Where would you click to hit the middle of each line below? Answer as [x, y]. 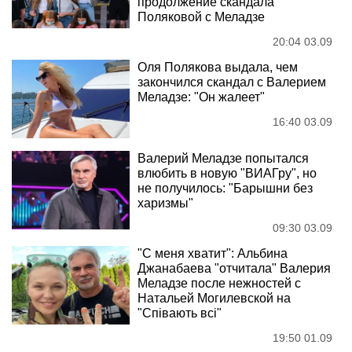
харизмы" [165, 203]
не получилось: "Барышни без [225, 188]
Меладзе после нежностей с [219, 283]
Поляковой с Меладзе [201, 17]
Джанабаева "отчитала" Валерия [234, 268]
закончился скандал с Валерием [232, 82]
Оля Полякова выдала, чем [218, 67]
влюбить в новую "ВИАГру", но [227, 173]
